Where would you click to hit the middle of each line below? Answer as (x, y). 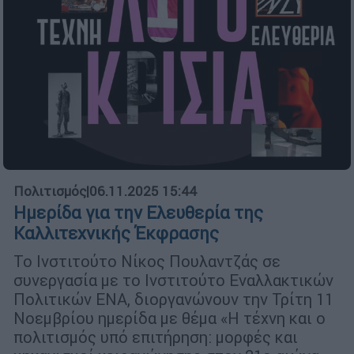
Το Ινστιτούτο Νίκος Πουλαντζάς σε (147, 262)
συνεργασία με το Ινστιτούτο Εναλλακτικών (173, 281)
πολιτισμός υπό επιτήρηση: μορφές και (156, 337)
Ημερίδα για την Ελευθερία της (138, 213)
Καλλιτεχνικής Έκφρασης (116, 234)
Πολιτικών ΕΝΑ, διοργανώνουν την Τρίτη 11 (173, 299)
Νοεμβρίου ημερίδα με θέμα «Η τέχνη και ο (169, 318)
